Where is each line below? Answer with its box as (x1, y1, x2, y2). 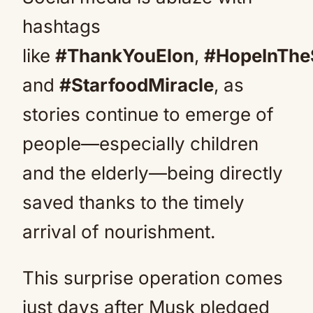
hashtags (22, 15, 101, 37)
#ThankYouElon (55, 45, 194, 66)
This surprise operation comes (22, 267, 283, 289)
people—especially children (22, 133, 259, 154)
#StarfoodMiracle (59, 74, 214, 96)
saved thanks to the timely (22, 191, 245, 213)
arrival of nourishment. (22, 221, 215, 242)
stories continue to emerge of (22, 103, 274, 125)
